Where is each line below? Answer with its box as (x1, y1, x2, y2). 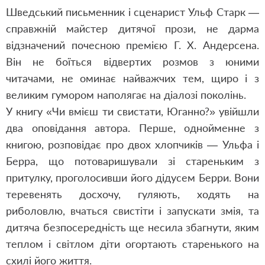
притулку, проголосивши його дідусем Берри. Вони (6, 171, 259, 184)
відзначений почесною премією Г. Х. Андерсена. (6, 38, 259, 51)
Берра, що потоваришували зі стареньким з (6, 154, 259, 167)
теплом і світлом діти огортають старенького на (6, 237, 259, 250)
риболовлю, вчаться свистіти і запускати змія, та (6, 204, 259, 217)
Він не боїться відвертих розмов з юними (6, 55, 259, 68)
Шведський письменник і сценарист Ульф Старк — (6, 5, 259, 18)
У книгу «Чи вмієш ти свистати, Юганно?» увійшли (6, 105, 259, 118)
